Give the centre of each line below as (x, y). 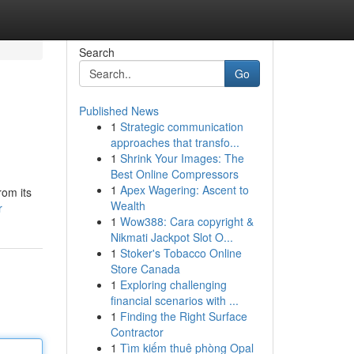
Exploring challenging (173, 284)
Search (96, 52)
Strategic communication (181, 126)
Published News (119, 111)
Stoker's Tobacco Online (181, 253)
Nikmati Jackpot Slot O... (171, 237)
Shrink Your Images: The (182, 158)
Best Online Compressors (174, 174)
